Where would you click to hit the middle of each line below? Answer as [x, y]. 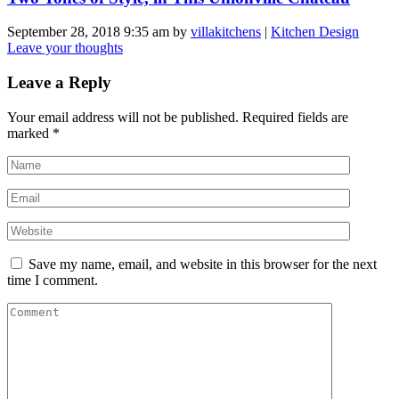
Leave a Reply [59, 83]
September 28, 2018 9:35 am [88, 32]
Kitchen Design [315, 32]
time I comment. [53, 280]
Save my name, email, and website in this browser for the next [203, 264]
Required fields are [295, 117]
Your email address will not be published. [123, 117]
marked [30, 133]
